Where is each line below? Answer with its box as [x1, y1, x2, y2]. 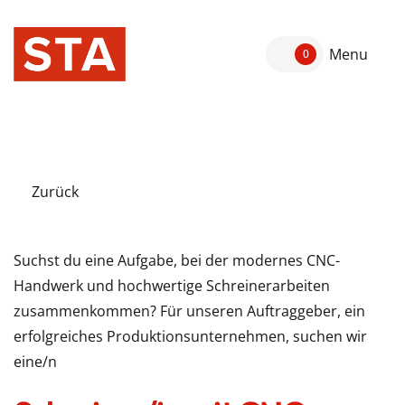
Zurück [32, 182, 79, 202]
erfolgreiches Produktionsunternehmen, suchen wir [14, 326, 367, 346]
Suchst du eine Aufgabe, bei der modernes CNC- [14, 250, 340, 270]
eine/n [14, 352, 57, 372]
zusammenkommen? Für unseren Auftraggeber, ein [14, 301, 365, 321]
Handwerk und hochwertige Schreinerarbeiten [14, 276, 330, 296]
